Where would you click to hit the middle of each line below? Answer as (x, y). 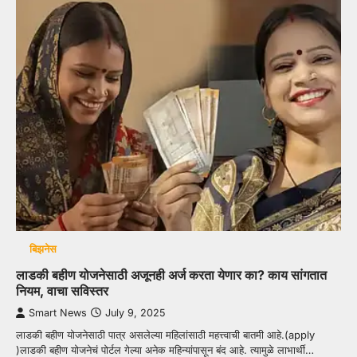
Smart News (58, 313)
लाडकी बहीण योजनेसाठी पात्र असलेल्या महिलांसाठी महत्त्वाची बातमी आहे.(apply (165, 335)
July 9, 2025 (135, 313)
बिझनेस (43, 249)
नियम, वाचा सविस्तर (62, 291)
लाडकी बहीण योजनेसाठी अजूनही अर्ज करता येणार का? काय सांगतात (171, 275)
